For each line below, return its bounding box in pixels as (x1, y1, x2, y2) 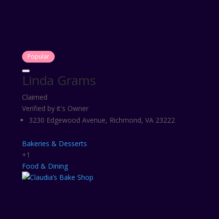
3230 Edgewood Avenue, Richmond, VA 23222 (28, 115, 175, 125)
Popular (27, 52, 49, 61)
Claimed (22, 92, 47, 102)
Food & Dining (22, 161, 68, 171)
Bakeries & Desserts (22, 139, 87, 148)
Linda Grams (22, 71, 96, 89)
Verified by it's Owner (22, 104, 88, 113)
